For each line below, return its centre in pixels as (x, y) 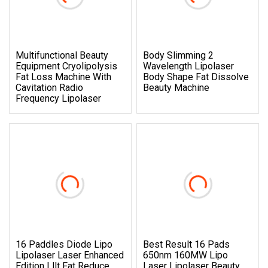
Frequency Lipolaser (58, 98)
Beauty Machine (176, 87)
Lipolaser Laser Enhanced (70, 255)
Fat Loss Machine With (63, 77)
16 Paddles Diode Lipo (64, 244)
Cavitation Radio (49, 87)
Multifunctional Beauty (62, 55)
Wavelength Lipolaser (189, 66)
